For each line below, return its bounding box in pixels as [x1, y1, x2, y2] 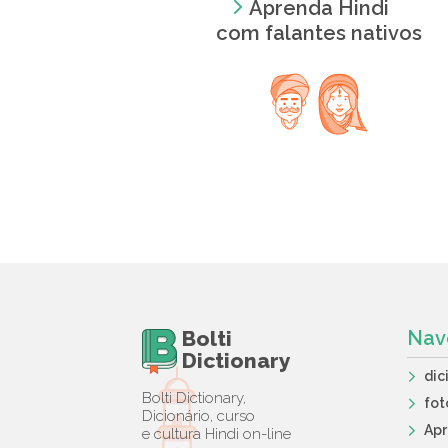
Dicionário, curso [142, 407, 255, 425]
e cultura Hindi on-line [142, 425, 291, 443]
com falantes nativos [215, 20, 422, 45]
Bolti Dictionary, [142, 389, 246, 407]
